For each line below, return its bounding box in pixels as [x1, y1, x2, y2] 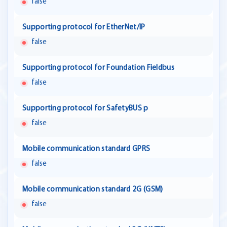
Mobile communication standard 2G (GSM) [22, 186, 163, 194]
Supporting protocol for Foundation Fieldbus [22, 64, 174, 72]
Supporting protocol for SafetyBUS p [22, 105, 148, 113]
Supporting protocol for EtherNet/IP [22, 24, 145, 32]
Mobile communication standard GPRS [22, 145, 150, 154]
